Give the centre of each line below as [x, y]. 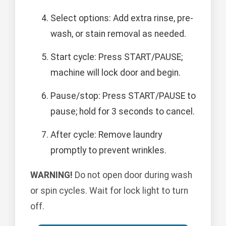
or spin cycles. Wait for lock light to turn [109, 191]
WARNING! [51, 175]
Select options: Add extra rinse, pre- [122, 18]
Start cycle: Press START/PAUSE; [117, 57]
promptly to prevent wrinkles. [108, 151]
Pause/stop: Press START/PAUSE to [123, 96]
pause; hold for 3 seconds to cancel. [123, 112]
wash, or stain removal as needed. [118, 34]
